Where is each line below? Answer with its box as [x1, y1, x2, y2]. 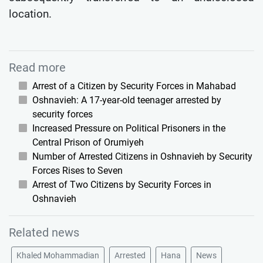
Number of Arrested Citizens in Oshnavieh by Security [32, 150, 252, 162]
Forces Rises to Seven [32, 164, 123, 176]
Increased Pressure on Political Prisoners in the [32, 122, 225, 134]
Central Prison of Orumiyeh [32, 136, 144, 148]
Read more [9, 60, 66, 75]
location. [9, 6, 52, 21]
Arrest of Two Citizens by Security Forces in [32, 178, 211, 190]
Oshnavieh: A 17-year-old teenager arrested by [32, 94, 221, 106]
